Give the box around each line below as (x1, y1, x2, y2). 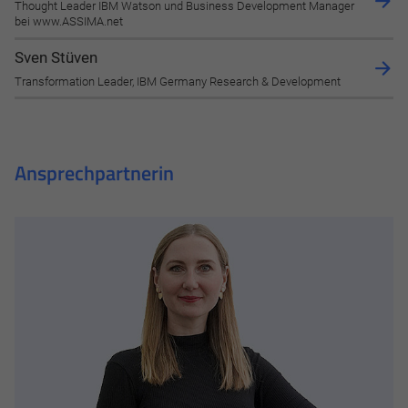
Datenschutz (103, 225, 176, 240)
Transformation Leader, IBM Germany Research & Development (15, 74, 341, 88)
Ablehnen (179, 185, 229, 199)
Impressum (27, 225, 94, 240)
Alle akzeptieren (163, 90, 245, 105)
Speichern (178, 138, 230, 152)
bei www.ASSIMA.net (15, 15, 123, 29)
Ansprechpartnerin (15, 158, 174, 189)
